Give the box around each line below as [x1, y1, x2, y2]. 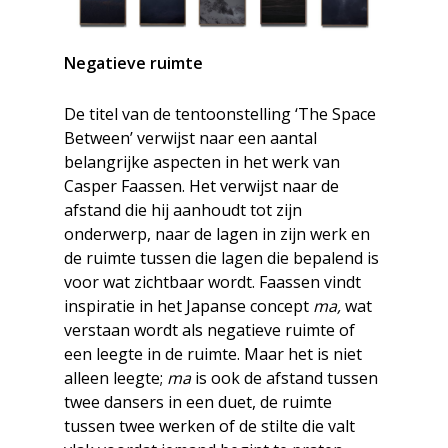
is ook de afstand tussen [191, 367, 378, 390]
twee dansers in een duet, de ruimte [64, 391, 332, 414]
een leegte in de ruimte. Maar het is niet [64, 343, 362, 366]
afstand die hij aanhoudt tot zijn [64, 199, 302, 222]
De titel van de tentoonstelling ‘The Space [64, 103, 376, 126]
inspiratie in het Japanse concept [64, 295, 313, 318]
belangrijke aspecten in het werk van [64, 151, 340, 174]
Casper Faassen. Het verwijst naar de [64, 175, 339, 198]
